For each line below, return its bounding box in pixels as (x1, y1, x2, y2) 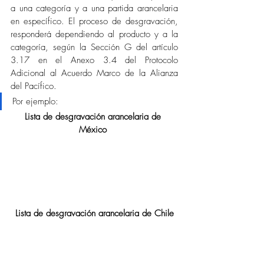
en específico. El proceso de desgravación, (11, 15, 178, 27)
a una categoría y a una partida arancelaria (11, 2, 178, 14)
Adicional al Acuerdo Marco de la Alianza (11, 67, 178, 79)
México (79, 124, 110, 136)
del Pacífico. (11, 80, 60, 92)
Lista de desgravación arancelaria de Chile (15, 207, 174, 219)
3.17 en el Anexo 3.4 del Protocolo (11, 54, 178, 66)
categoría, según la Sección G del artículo (11, 41, 178, 53)
